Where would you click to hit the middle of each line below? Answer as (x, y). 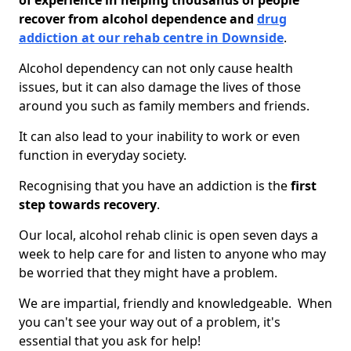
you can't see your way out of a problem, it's (150, 322)
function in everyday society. (103, 155)
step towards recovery (88, 204)
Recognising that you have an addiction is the (155, 186)
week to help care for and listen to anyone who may (172, 254)
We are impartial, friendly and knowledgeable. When (175, 303)
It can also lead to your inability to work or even (159, 136)
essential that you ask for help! (110, 341)
